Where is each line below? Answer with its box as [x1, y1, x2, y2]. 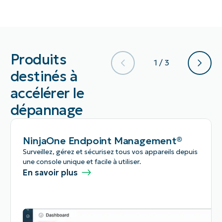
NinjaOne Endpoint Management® [23, 135, 182, 147]
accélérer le [10, 84, 84, 102]
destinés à [10, 67, 78, 85]
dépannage [10, 101, 83, 119]
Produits [10, 50, 67, 68]
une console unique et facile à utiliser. [23, 158, 142, 166]
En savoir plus [23, 167, 78, 178]
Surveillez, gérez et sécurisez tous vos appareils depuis [23, 148, 198, 157]
